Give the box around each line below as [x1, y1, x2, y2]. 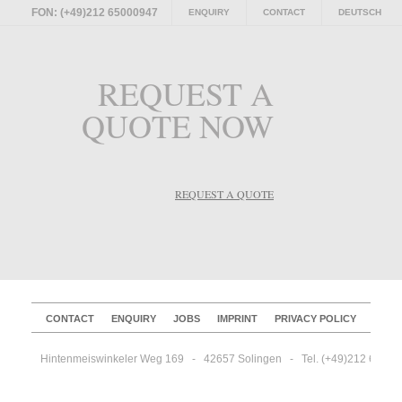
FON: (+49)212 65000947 [31, 6, 158, 19]
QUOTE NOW [82, 104, 274, 147]
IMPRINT [217, 313, 258, 324]
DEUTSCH [338, 7, 381, 17]
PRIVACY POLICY [275, 313, 356, 324]
